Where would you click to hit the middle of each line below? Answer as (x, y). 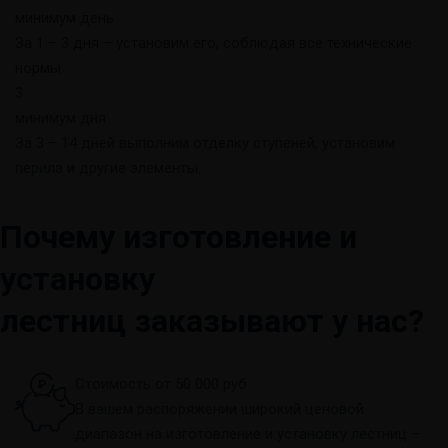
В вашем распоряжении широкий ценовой (219, 408)
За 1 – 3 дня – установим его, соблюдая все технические (213, 42)
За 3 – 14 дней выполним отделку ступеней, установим (205, 142)
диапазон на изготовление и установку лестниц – (247, 433)
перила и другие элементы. (108, 167)
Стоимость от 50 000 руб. (162, 383)
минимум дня (60, 117)
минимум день (64, 17)
